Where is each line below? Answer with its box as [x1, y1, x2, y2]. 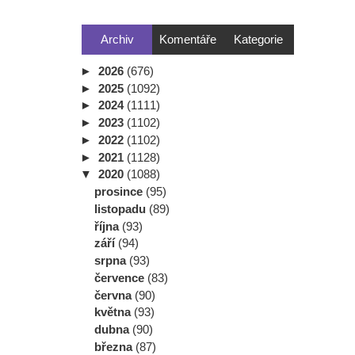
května [94, 305, 134, 319]
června [94, 288, 135, 302]
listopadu [94, 201, 149, 216]
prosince [94, 185, 146, 199]
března [94, 339, 136, 353]
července [94, 270, 147, 284]
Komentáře [158, 32, 216, 47]
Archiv [100, 32, 134, 47]
